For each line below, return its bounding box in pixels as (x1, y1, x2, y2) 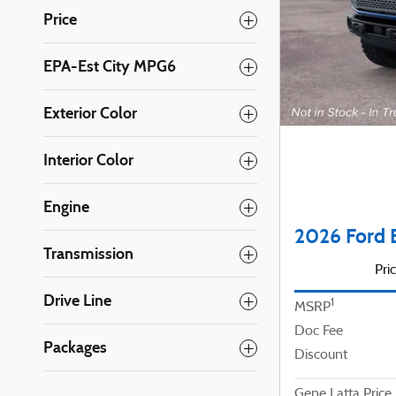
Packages (43, 338, 107, 357)
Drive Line (43, 291, 111, 310)
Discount (294, 347, 347, 362)
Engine (43, 197, 89, 217)
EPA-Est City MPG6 (43, 57, 176, 76)
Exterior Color (43, 103, 137, 123)
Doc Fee (294, 324, 343, 339)
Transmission (43, 244, 133, 263)
